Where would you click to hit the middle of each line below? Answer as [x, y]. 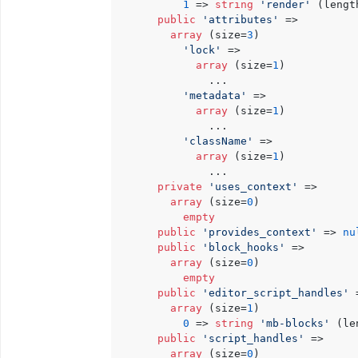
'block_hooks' [244, 247]
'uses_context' [253, 187]
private [180, 187]
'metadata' [215, 95]
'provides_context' [260, 232]
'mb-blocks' [295, 323]
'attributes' [241, 20]
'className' [218, 141]
